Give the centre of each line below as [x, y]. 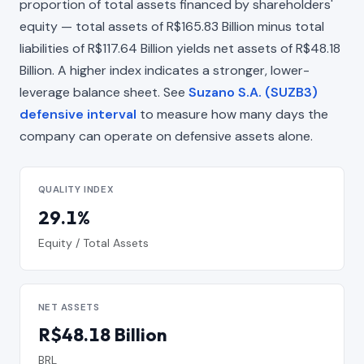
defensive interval [78, 114]
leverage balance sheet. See [104, 92]
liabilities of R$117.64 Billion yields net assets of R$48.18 [180, 48]
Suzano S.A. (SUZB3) [253, 92]
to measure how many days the [232, 114]
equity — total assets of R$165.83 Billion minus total [172, 26]
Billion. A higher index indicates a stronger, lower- [165, 70]
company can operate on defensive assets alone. [166, 136]
